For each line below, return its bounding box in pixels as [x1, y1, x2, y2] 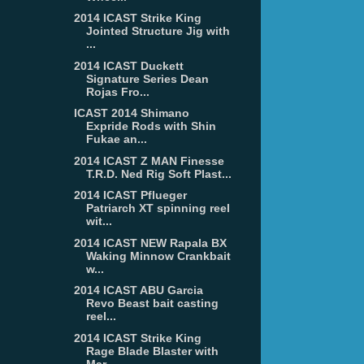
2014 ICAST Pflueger [73, 188, 187, 202]
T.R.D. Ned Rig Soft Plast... [85, 167, 232, 180]
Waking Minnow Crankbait [85, 249, 231, 262]
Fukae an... [85, 132, 147, 146]
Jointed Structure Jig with [85, 24, 230, 38]
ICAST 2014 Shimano [73, 106, 189, 120]
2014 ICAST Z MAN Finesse [73, 154, 224, 167]
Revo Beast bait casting [85, 297, 219, 310]
